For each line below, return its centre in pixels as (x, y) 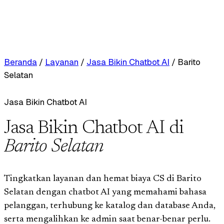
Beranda (20, 62)
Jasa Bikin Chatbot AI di (94, 128)
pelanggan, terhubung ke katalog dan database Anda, (110, 206)
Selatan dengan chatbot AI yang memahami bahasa (105, 192)
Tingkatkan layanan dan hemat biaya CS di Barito (103, 179)
